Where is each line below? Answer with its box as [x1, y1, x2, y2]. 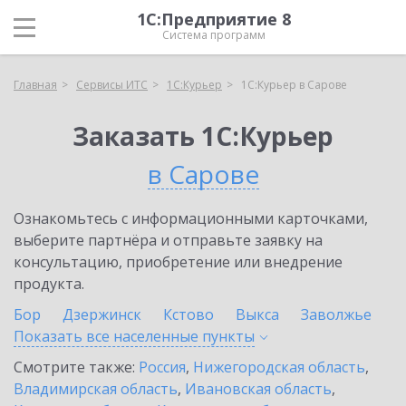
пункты [202, 326, 255, 346]
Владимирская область [14, 379, 178, 399]
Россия [139, 357, 186, 377]
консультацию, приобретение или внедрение [14, 252, 343, 272]
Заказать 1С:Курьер [72, 119, 333, 153]
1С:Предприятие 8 [137, 8, 291, 30]
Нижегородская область [193, 357, 365, 377]
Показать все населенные [14, 326, 202, 346]
